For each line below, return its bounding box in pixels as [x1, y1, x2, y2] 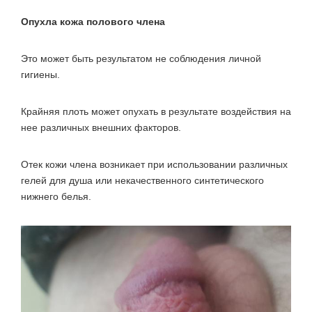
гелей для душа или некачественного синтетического [21, 174, 264, 186]
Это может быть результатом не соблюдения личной [21, 52, 261, 64]
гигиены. [21, 68, 60, 80]
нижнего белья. [21, 190, 91, 202]
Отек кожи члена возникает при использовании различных [21, 158, 288, 170]
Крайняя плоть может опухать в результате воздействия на [21, 105, 291, 117]
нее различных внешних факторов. [21, 121, 181, 133]
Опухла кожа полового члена [21, 15, 165, 27]
